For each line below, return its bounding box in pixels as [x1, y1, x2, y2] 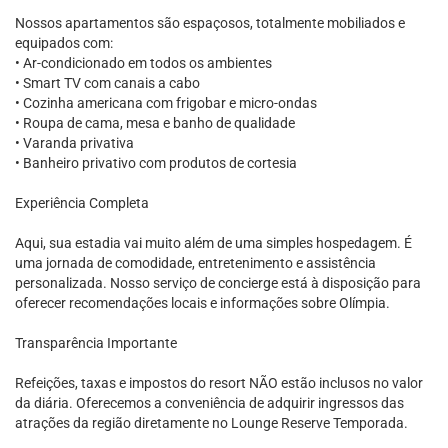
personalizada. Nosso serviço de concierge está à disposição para [15, 275, 421, 291]
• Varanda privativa [15, 135, 134, 151]
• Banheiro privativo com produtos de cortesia [15, 155, 297, 171]
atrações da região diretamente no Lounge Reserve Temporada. [15, 415, 408, 431]
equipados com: [15, 35, 113, 51]
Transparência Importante [15, 335, 177, 351]
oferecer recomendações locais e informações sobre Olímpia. [15, 295, 390, 311]
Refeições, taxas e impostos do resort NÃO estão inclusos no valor [15, 375, 423, 391]
